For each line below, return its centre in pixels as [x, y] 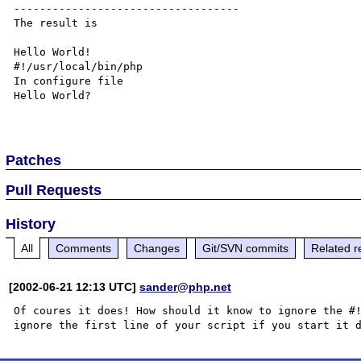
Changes [157, 248]
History [31, 224]
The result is [56, 23]
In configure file [69, 81]
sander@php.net [186, 286]
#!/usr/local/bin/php [85, 66]
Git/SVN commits [246, 248]
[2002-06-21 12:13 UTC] [75, 286]
